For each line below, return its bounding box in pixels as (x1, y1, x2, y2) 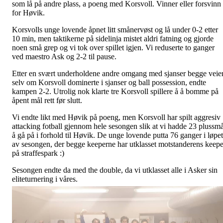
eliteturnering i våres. (12, 175, 80, 184)
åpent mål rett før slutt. (12, 96, 82, 105)
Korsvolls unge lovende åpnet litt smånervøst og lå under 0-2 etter (12, 25, 218, 34)
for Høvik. (12, 8, 45, 17)
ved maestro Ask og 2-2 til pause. (12, 52, 116, 61)
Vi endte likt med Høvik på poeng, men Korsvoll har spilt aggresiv (12, 113, 221, 122)
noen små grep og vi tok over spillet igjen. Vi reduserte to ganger (12, 43, 215, 52)
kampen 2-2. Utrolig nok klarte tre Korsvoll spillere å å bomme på (12, 87, 219, 96)
